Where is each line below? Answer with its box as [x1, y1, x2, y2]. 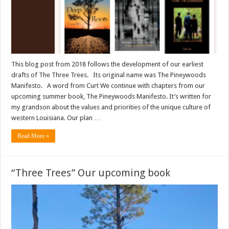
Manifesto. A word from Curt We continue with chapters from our [11, 81, 205, 89]
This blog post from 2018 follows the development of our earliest [11, 60, 204, 68]
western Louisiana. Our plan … [11, 113, 101, 122]
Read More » [17, 132, 50, 140]
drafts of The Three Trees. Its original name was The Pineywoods [11, 71, 207, 79]
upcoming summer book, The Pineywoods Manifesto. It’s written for [11, 92, 212, 100]
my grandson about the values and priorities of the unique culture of [11, 103, 211, 111]
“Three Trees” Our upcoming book [11, 166, 171, 179]
